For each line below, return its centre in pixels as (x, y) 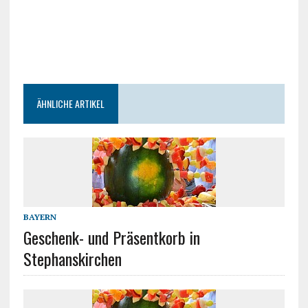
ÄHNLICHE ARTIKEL (70, 103)
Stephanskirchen (72, 258)
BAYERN (40, 217)
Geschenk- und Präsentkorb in (111, 237)
